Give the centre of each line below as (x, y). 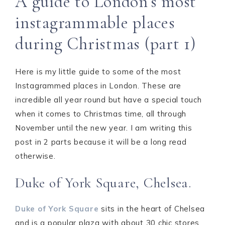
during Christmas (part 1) (105, 44)
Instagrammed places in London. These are (98, 86)
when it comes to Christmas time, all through (101, 114)
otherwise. (35, 156)
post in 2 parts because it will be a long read (101, 142)
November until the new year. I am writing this (104, 128)
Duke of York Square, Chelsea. (103, 183)
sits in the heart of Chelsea (152, 209)
